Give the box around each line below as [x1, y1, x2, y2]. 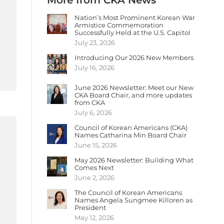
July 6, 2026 [74, 108, 112, 116]
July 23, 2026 [74, 38, 115, 46]
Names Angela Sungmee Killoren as [74, 196, 192, 204]
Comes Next [74, 163, 114, 171]
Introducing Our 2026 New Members [74, 53, 193, 61]
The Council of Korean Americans [74, 188, 182, 196]
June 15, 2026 [74, 141, 117, 149]
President [74, 203, 106, 211]
